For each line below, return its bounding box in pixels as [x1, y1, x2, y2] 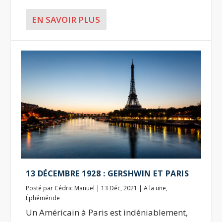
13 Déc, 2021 [101, 183, 138, 192]
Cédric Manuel [55, 183, 95, 192]
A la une [144, 183, 166, 192]
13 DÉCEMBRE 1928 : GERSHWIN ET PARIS [26, 167, 189, 179]
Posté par [26, 183, 55, 192]
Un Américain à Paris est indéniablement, [26, 206, 188, 218]
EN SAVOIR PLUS [32, 13, 101, 25]
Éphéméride [26, 193, 60, 202]
